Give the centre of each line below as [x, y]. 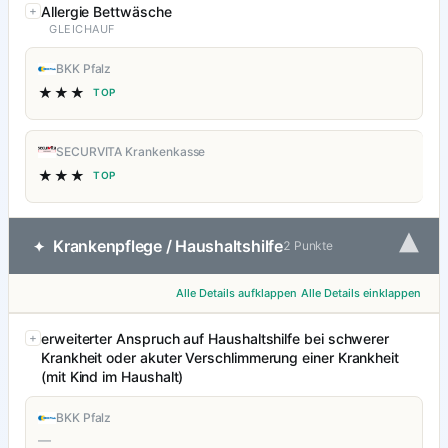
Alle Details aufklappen [236, 293]
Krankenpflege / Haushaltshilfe [168, 246]
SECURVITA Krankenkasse [131, 152]
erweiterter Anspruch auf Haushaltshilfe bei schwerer [215, 339]
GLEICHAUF [82, 29]
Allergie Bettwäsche [106, 12]
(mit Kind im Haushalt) [112, 377]
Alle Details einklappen [361, 293]
